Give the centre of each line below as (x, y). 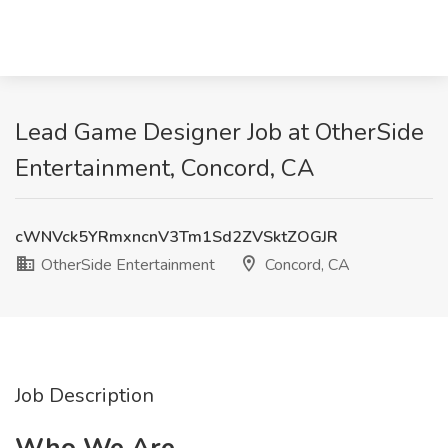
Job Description (84, 395)
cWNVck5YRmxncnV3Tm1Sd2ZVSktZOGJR (176, 237)
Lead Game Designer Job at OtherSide (219, 132)
